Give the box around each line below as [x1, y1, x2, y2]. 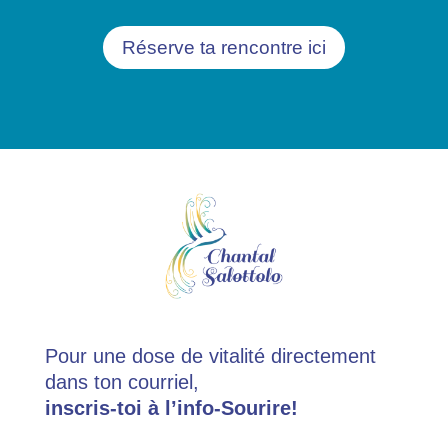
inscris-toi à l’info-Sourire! [44, 397, 298, 420]
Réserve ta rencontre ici [121, 36, 326, 58]
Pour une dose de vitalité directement [44, 345, 376, 368]
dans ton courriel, [44, 371, 199, 394]
